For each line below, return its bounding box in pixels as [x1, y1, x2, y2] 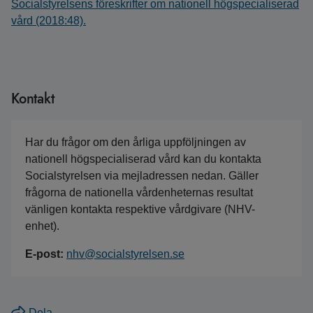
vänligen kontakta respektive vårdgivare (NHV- [25, 203, 255, 215]
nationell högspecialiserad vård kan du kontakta [25, 153, 261, 165]
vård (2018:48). [11, 15, 86, 27]
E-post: [25, 248, 66, 260]
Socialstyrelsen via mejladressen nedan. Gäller [25, 170, 259, 182]
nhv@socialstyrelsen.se [66, 248, 184, 260]
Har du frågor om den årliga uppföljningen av [25, 136, 246, 148]
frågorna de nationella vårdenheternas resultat [25, 187, 253, 198]
